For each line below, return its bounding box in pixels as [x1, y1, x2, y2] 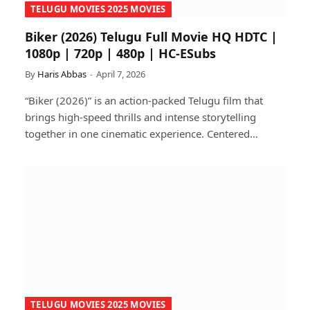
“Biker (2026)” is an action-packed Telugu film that [25, 93, 263, 107]
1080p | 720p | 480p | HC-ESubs [25, 44, 216, 62]
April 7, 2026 [96, 67, 145, 80]
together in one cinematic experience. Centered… [25, 126, 258, 140]
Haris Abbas [37, 67, 86, 80]
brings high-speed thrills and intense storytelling [25, 109, 256, 124]
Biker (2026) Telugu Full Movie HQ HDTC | [25, 28, 277, 45]
